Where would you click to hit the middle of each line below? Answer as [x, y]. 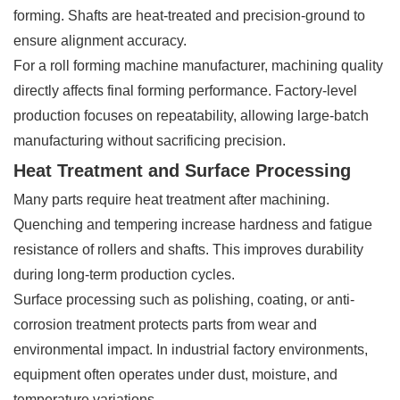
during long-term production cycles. [124, 274]
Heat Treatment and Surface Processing [182, 170]
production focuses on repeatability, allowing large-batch [191, 115]
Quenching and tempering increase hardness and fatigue [193, 224]
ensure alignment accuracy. [100, 40]
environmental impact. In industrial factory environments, [191, 349]
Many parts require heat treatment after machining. [171, 199]
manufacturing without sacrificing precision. [150, 140]
